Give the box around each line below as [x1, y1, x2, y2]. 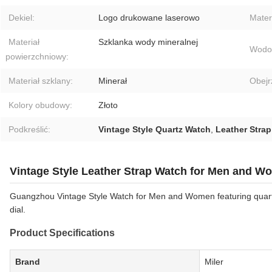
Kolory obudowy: [8, 100, 72, 110]
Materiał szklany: [8, 76, 73, 86]
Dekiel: [8, 13, 35, 23]
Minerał [98, 76, 127, 86]
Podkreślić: [8, 124, 50, 135]
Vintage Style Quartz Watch [98, 124, 211, 135]
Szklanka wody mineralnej [98, 37, 198, 47]
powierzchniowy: [5, 52, 69, 62]
